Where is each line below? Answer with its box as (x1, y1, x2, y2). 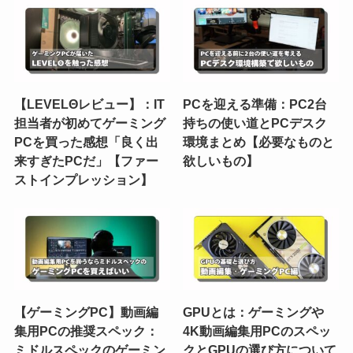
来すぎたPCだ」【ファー (13, 153, 158, 168)
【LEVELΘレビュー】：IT (13, 96, 165, 111)
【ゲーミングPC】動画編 (13, 304, 158, 319)
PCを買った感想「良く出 (13, 134, 158, 149)
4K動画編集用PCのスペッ (183, 323, 332, 338)
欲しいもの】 (183, 153, 259, 168)
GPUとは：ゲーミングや (183, 304, 325, 319)
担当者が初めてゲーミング (13, 115, 165, 130)
